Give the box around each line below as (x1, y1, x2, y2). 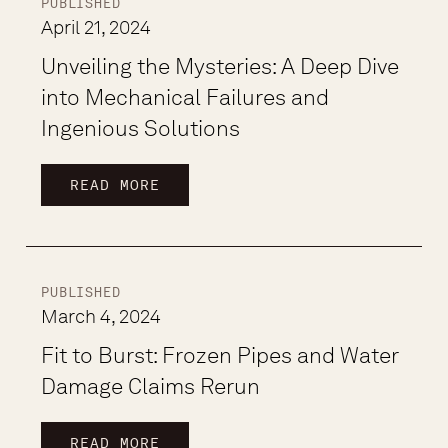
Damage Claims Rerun (41, 373, 261, 399)
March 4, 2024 (41, 305, 162, 328)
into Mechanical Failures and (41, 84, 330, 110)
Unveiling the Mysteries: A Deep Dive (41, 53, 400, 79)
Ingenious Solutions (41, 115, 241, 141)
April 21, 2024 (41, 16, 152, 39)
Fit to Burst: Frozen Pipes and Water (41, 342, 399, 368)
